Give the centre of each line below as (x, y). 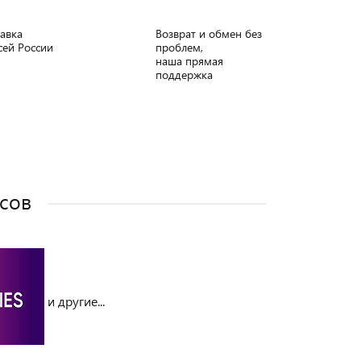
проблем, (179, 47)
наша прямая (189, 61)
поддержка (184, 75)
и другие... (75, 301)
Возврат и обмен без (209, 33)
